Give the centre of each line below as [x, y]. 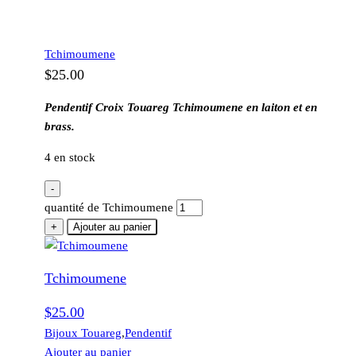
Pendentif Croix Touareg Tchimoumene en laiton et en [181, 107]
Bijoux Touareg [83, 333]
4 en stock [70, 157]
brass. [60, 126]
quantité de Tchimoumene [109, 207]
